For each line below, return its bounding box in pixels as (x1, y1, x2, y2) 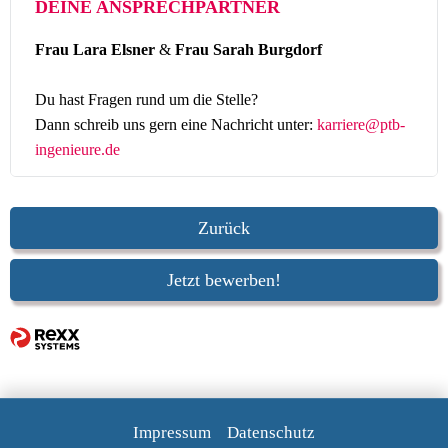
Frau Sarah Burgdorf (171, 41, 322, 58)
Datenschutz (227, 423, 315, 443)
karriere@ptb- (317, 116, 405, 133)
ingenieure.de (35, 141, 120, 158)
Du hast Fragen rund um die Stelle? (35, 91, 258, 108)
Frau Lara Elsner (35, 41, 159, 58)
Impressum (133, 423, 211, 443)
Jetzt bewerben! (167, 270, 281, 290)
